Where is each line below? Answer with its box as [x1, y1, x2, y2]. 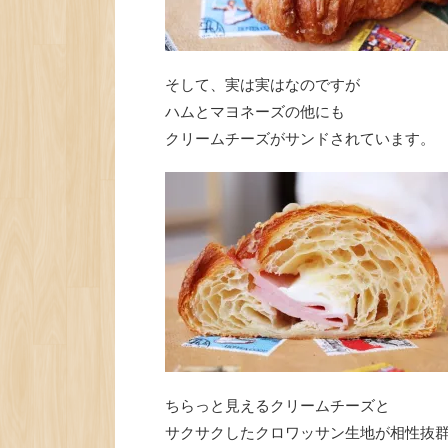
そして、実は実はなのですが [165, 75, 360, 94]
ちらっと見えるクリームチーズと [165, 396, 390, 415]
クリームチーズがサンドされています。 [165, 129, 435, 148]
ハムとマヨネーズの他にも [165, 102, 345, 121]
